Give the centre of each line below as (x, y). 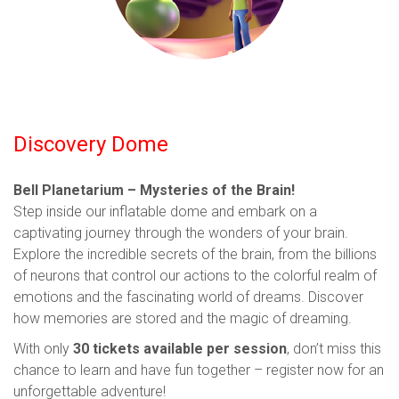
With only (41, 348)
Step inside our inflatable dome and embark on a (165, 211)
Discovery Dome (91, 144)
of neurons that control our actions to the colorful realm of (195, 275)
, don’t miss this (334, 348)
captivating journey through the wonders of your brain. (181, 232)
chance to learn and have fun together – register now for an (199, 370)
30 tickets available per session (178, 348)
